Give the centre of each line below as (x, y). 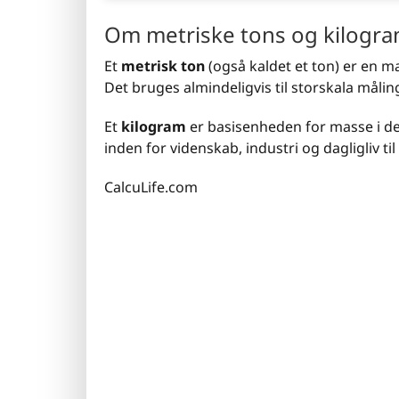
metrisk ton (163, 65)
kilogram (154, 126)
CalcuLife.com (151, 187)
